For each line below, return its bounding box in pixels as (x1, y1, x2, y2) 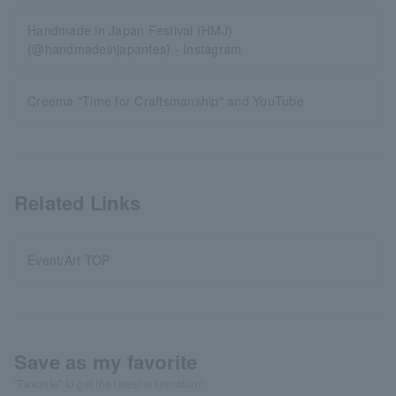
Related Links (14, 188, 141, 217)
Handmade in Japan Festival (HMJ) (27, 21, 233, 39)
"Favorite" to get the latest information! (14, 376, 204, 391)
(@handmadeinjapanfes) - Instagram (27, 40, 242, 57)
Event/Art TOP (27, 251, 110, 269)
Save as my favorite (14, 347, 198, 376)
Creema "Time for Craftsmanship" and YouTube (27, 92, 304, 110)
